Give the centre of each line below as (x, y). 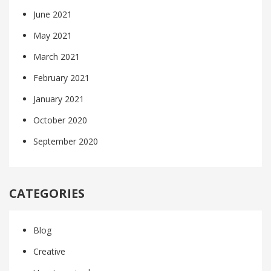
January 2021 (59, 99)
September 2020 (66, 142)
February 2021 (61, 78)
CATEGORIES (47, 194)
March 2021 (57, 57)
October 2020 (60, 120)
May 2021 (53, 36)
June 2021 (53, 15)
